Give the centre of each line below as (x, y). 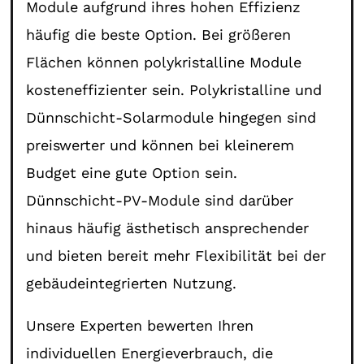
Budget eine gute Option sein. (132, 172)
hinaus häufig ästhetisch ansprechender (168, 227)
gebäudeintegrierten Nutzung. (132, 283)
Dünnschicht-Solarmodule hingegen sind (171, 117)
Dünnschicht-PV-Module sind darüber (160, 200)
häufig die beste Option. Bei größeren (159, 34)
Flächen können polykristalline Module (164, 62)
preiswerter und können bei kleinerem (160, 145)
